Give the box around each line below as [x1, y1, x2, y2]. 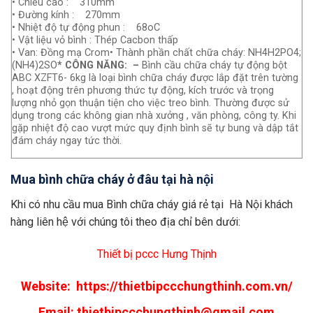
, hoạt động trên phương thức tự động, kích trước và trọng [12, 85, 274, 97]
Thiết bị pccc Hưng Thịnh [96, 247, 217, 261]
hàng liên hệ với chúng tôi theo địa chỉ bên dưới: [10, 214, 240, 228]
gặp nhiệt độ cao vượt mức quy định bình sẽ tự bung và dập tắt [12, 122, 298, 135]
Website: [20, 279, 76, 294]
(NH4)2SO [12, 59, 57, 72]
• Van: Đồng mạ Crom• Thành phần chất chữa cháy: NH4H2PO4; [12, 47, 301, 59]
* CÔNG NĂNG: [57, 59, 130, 72]
